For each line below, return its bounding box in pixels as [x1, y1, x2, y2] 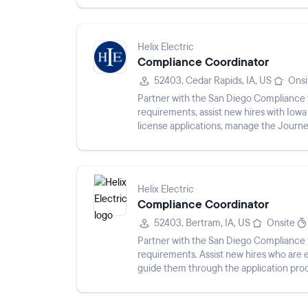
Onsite [267, 217, 295, 230]
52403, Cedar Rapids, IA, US [154, 74, 272, 87]
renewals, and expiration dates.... [137, 276, 274, 289]
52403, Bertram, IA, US [154, 217, 250, 230]
